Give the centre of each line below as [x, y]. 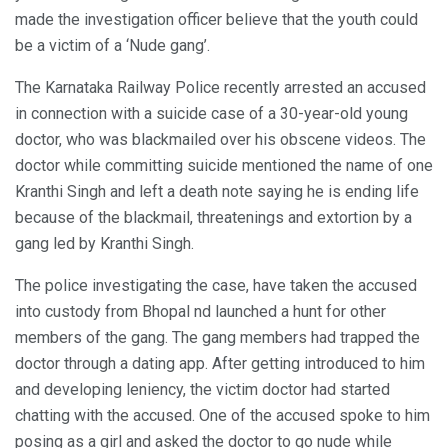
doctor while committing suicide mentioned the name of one [224, 165]
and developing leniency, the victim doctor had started [202, 389]
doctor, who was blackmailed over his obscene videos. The [220, 139]
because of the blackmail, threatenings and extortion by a [213, 217]
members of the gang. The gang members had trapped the [217, 337]
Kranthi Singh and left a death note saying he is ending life [217, 191]
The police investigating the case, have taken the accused [216, 285]
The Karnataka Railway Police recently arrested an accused [220, 87]
